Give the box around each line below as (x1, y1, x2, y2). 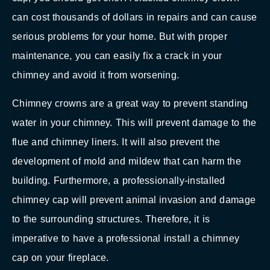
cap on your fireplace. (12, 252, 109, 263)
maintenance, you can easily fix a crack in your (12, 51, 222, 61)
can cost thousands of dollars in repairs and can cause (12, 12, 257, 23)
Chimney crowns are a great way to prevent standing (12, 98, 248, 108)
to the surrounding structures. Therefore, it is (12, 213, 210, 224)
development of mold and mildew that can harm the (12, 155, 241, 166)
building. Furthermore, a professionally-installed (12, 175, 225, 186)
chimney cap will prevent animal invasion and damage (12, 194, 256, 205)
